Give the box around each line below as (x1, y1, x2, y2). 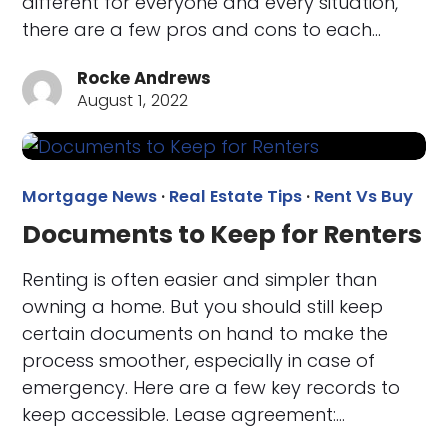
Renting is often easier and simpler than (22, 267, 378, 293)
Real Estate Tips (169, 185, 303, 209)
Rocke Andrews (77, 66, 212, 90)
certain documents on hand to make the (22, 321, 389, 347)
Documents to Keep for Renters (22, 217, 423, 253)
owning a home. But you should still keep (22, 294, 384, 320)
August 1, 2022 (77, 88, 189, 112)
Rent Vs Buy (314, 185, 414, 209)
